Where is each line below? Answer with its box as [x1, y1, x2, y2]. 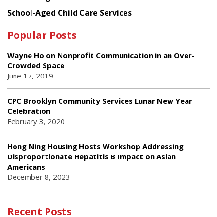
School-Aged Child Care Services [7, 7, 132, 18]
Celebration [7, 106, 50, 116]
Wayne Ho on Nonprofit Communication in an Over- [7, 50, 195, 60]
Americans [7, 161, 45, 171]
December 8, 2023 [7, 171, 70, 182]
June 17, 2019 [7, 70, 53, 80]
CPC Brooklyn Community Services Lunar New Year [7, 95, 192, 106]
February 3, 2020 [7, 116, 65, 126]
